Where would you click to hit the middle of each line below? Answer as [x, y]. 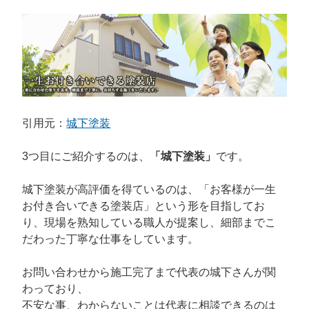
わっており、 [56, 288]
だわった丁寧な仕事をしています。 [111, 239]
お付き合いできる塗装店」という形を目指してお [144, 206]
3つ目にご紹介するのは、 [86, 156]
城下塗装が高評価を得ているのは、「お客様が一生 [149, 189]
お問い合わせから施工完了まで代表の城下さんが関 [149, 272]
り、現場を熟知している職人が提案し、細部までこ [149, 222]
